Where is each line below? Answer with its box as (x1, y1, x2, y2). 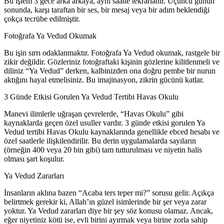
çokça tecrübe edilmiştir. (4, 14, 80, 23)
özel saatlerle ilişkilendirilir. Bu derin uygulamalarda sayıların (4, 136, 196, 145)
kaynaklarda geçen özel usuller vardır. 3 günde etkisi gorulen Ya (4, 118, 205, 127)
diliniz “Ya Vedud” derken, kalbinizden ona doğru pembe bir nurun (4, 66, 215, 75)
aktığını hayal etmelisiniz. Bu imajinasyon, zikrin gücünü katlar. (4, 75, 204, 84)
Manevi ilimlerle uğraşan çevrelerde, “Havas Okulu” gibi (4, 109, 183, 118)
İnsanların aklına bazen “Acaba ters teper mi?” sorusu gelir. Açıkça (4, 188, 214, 197)
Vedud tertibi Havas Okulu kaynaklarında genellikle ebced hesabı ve (4, 127, 219, 136)
